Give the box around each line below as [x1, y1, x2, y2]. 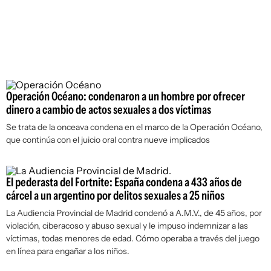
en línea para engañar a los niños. [6, 246, 129, 256]
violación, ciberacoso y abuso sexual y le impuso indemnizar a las [6, 220, 248, 231]
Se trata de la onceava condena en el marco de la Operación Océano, [6, 122, 263, 132]
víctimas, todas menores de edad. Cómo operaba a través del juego [6, 233, 260, 244]
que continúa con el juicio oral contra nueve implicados [6, 134, 210, 145]
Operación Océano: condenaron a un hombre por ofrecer [6, 89, 245, 103]
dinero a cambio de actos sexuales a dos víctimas [6, 102, 211, 117]
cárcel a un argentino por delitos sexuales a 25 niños [6, 188, 224, 203]
